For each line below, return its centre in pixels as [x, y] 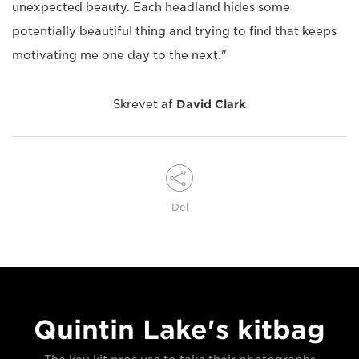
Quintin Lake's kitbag [179, 330]
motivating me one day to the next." [119, 55]
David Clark [211, 104]
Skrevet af [145, 104]
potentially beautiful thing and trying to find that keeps [174, 31]
